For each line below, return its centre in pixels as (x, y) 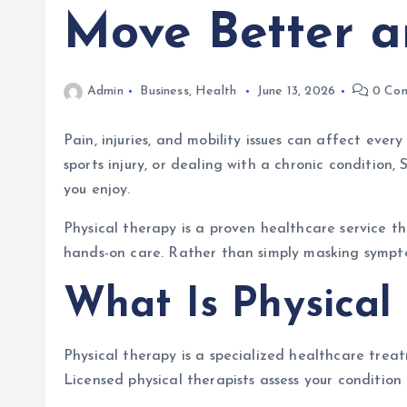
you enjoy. (97, 190)
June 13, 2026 (296, 91)
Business (164, 91)
